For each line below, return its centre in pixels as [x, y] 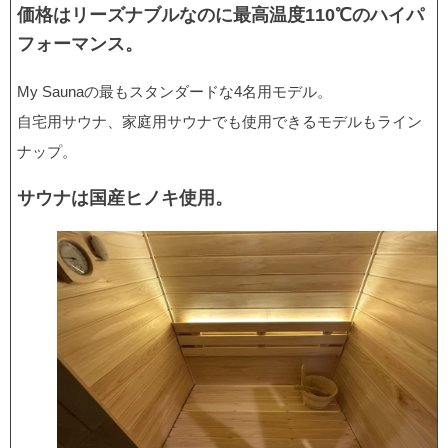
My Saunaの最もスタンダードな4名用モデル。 [174, 91]
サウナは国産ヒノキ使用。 [125, 198]
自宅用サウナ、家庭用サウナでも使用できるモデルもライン [219, 121]
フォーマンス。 [80, 44]
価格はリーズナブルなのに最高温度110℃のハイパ [220, 15]
